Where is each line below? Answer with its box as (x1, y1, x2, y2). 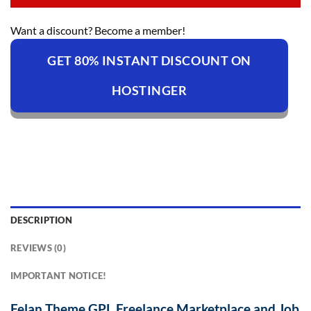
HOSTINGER (111, 83, 187, 99)
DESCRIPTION (10, 214, 72, 226)
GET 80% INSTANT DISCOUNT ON (47, 53, 251, 69)
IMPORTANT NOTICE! (10, 269, 107, 281)
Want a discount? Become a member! (10, 24, 185, 37)
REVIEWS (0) (10, 242, 66, 253)
